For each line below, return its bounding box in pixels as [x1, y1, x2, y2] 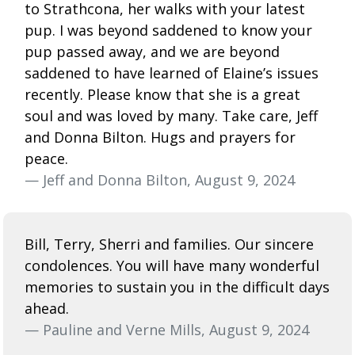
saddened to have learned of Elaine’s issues [25, 63, 319, 82]
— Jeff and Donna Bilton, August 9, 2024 [25, 170, 295, 189]
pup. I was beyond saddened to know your [25, 20, 312, 40]
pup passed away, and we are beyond [25, 41, 280, 61]
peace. [25, 148, 68, 168]
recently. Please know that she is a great [25, 84, 300, 104]
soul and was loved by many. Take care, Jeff [25, 105, 318, 125]
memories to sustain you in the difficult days [25, 277, 330, 296]
